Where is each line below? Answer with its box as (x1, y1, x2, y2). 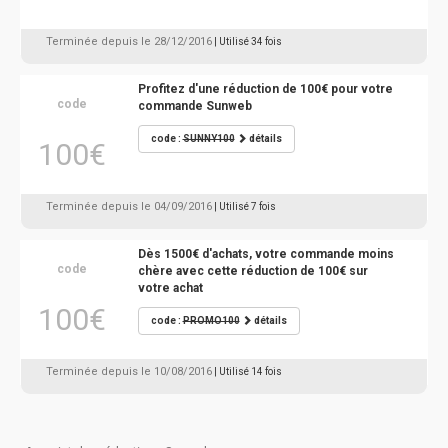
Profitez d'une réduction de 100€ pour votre (137, 82, 393, 96)
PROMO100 (182, 315, 240, 326)
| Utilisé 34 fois (214, 36, 282, 47)
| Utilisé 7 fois (214, 201, 276, 212)
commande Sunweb (137, 99, 252, 113)
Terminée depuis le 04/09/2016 (46, 200, 212, 213)
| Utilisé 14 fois (214, 366, 282, 377)
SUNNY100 (182, 133, 235, 144)
